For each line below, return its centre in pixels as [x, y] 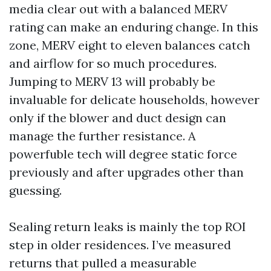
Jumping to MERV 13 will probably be [112, 81]
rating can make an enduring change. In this [134, 27]
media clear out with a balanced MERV [118, 9]
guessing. [35, 190]
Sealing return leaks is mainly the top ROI [128, 227]
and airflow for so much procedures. [113, 63]
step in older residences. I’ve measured [120, 245]
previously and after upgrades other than [126, 172]
